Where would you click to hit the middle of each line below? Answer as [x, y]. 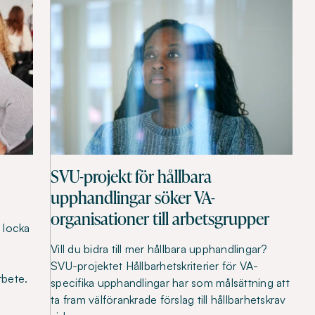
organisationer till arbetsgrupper [160, 219]
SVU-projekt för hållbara [131, 176]
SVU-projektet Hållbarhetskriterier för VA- [155, 266]
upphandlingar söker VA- [133, 198]
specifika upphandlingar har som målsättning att [170, 283]
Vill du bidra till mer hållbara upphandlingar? [159, 249]
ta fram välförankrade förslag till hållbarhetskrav [168, 300]
